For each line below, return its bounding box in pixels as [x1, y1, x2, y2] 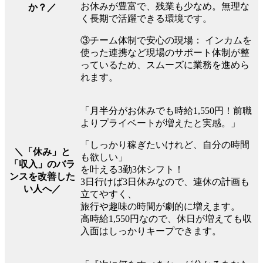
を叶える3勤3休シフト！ [80, 164, 184, 174]
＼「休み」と [14, 146, 70, 157]
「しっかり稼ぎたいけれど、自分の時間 [80, 139, 249, 150]
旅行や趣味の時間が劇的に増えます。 [80, 201, 240, 211]
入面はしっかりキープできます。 [80, 225, 221, 236]
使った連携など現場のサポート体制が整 [80, 47, 249, 58]
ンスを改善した [9, 171, 75, 181]
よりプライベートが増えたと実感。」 [80, 117, 240, 128]
